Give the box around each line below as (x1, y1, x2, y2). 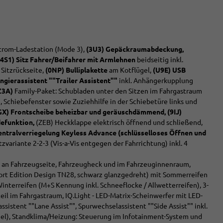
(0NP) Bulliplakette (45, 66, 108, 75)
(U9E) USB (153, 66, 186, 75)
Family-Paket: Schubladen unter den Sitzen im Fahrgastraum (13, 87, 202, 96)
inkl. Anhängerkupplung (117, 77, 193, 85)
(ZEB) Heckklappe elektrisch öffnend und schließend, (34, 118, 203, 127)
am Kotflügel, (108, 66, 153, 75)
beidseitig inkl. (135, 56, 183, 64)
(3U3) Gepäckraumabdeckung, (86, 45, 184, 54)
